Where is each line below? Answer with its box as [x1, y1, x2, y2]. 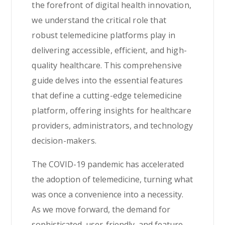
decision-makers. [32, 135, 96, 146]
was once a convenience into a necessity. [32, 189, 184, 200]
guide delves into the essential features [32, 75, 183, 86]
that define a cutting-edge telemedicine [32, 90, 182, 101]
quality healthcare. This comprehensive [32, 60, 182, 71]
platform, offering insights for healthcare [32, 105, 191, 116]
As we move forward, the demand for [32, 204, 171, 215]
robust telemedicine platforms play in [32, 30, 175, 41]
